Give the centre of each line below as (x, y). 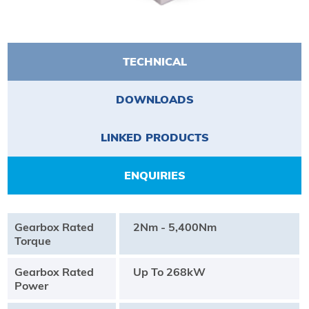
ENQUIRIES (154, 175)
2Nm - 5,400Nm (175, 227)
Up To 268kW (169, 271)
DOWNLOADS (154, 99)
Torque (32, 240)
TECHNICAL (154, 61)
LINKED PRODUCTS (154, 137)
